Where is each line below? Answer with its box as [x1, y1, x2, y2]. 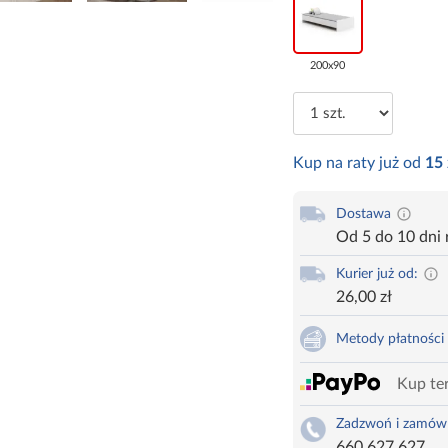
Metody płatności [335, 332, 444, 347]
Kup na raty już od [292, 155, 425, 172]
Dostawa [335, 207, 391, 222]
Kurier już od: [335, 267, 418, 282]
